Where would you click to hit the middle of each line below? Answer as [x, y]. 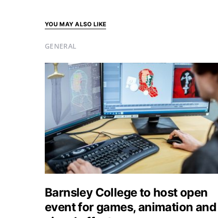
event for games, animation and [130, 207]
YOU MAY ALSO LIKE [76, 24]
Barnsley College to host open [126, 192]
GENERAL [61, 46]
